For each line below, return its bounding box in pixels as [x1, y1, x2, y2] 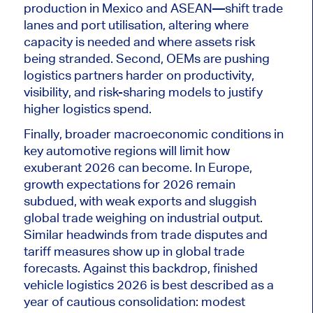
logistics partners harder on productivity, [23, 68, 254, 83]
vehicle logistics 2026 [23, 277, 150, 293]
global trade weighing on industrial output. [23, 210, 263, 226]
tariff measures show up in [23, 244, 175, 259]
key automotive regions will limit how [23, 143, 230, 159]
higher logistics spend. [23, 101, 152, 117]
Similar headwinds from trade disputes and [23, 227, 268, 242]
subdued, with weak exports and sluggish [23, 194, 256, 209]
